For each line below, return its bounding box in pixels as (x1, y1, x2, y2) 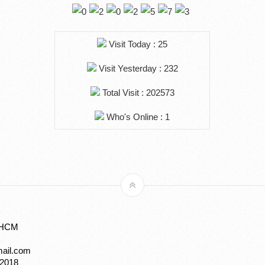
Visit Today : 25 (106, 39, 168, 50)
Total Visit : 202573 (99, 88, 174, 98)
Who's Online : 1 (104, 112, 170, 122)
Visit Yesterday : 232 (96, 63, 178, 74)
